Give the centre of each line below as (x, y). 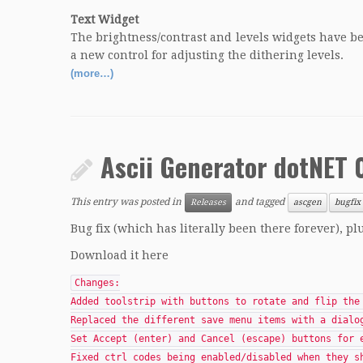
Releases (208, 202)
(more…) (92, 73)
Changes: (97, 283)
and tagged (260, 202)
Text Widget (105, 19)
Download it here (120, 255)
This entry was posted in (127, 202)
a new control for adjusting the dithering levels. (207, 55)
